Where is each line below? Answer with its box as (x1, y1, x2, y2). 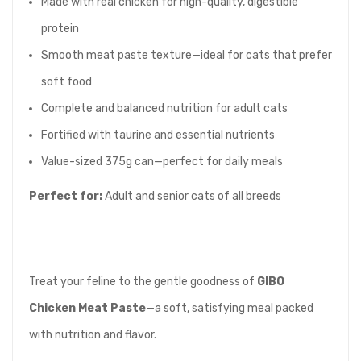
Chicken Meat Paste (29, 301, 146, 316)
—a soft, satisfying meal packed (146, 301, 313, 316)
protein (41, 22, 79, 36)
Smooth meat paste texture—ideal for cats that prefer (41, 48, 332, 63)
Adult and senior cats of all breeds (102, 189, 281, 204)
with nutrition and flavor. (29, 328, 156, 342)
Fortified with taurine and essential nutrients (41, 128, 275, 143)
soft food (41, 75, 92, 89)
